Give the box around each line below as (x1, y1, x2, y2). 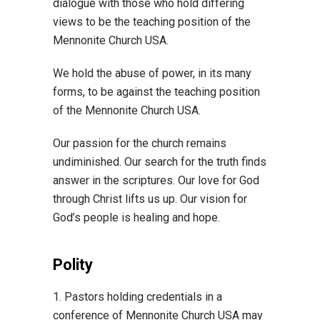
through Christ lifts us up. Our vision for (53, 192, 247, 206)
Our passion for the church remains (53, 136, 226, 150)
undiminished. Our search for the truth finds (53, 155, 266, 169)
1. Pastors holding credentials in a (53, 290, 222, 304)
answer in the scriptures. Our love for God (53, 174, 259, 187)
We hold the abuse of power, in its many (53, 66, 251, 80)
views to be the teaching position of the (53, 15, 251, 29)
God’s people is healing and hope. (53, 211, 220, 224)
